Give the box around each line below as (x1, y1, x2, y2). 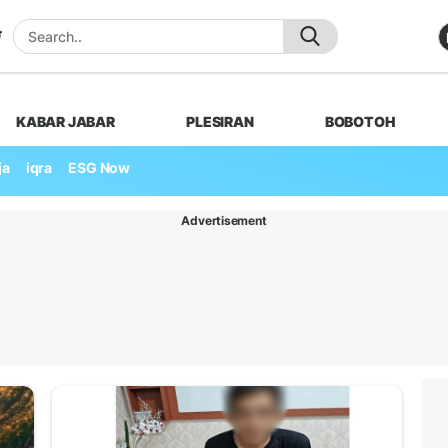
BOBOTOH (324, 112, 396, 130)
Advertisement (181, 212, 267, 228)
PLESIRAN (186, 112, 254, 130)
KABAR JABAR (16, 112, 115, 130)
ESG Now (68, 159, 130, 177)
